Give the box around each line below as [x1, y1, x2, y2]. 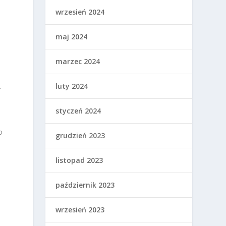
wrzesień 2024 [55, 7, 105, 17]
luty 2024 [55, 81, 88, 91]
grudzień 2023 [55, 131, 105, 141]
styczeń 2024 [55, 106, 101, 116]
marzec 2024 [55, 56, 100, 67]
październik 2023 [55, 180, 115, 190]
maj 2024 [55, 32, 88, 42]
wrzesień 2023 [55, 205, 105, 215]
